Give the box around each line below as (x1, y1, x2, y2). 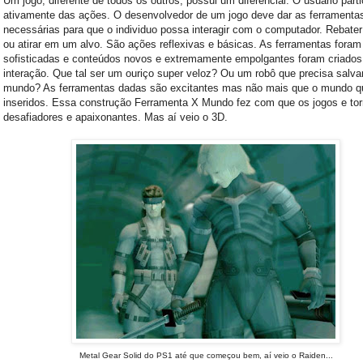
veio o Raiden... (271, 350, 333, 360)
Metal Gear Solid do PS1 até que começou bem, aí (79, 350, 271, 360)
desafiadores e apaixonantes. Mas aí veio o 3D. (3, 110, 228, 123)
